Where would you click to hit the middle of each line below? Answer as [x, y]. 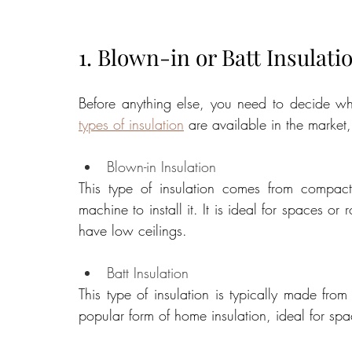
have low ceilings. [133, 231]
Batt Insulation [148, 273]
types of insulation [131, 125]
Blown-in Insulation [161, 167]
